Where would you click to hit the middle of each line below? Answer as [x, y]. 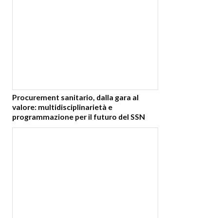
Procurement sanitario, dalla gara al [75, 97]
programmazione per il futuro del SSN [79, 117]
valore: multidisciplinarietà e [62, 107]
